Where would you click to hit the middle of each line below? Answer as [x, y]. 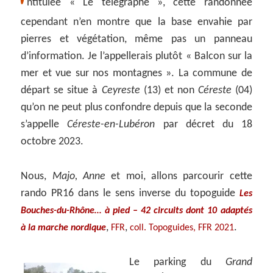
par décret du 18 [204, 125]
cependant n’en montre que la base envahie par [136, 23]
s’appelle [44, 125]
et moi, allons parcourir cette [179, 177]
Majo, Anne [79, 177]
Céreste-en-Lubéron [111, 125]
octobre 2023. [52, 142]
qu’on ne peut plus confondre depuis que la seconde [136, 108]
